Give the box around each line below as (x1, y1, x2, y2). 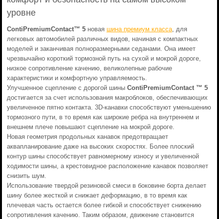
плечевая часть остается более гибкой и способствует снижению (6, 201, 201, 209)
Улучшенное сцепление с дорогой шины (6, 84, 127, 91)
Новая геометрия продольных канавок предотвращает (6, 133, 168, 140)
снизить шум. (6, 172, 46, 179)
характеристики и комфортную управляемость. (6, 74, 147, 82)
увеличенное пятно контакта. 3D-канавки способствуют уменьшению (6, 104, 211, 111)
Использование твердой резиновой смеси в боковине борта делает (6, 182, 206, 189)
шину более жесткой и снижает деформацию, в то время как (6, 192, 187, 199)
